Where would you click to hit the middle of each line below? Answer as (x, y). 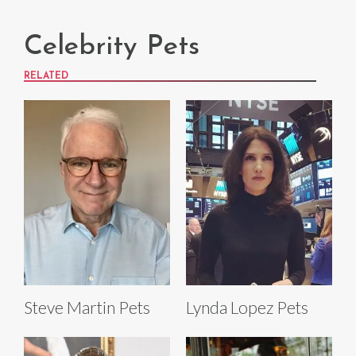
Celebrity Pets (112, 48)
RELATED (46, 77)
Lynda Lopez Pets (247, 308)
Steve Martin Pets (87, 308)
